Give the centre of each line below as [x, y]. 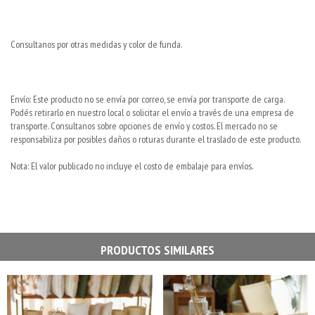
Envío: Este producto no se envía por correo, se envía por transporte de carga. [147, 99]
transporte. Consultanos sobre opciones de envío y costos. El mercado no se [144, 126]
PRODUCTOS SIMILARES [157, 250]
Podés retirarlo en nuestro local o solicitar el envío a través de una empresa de [152, 112]
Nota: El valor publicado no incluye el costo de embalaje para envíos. [132, 166]
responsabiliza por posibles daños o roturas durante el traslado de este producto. [156, 139]
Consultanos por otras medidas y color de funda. [96, 44]
